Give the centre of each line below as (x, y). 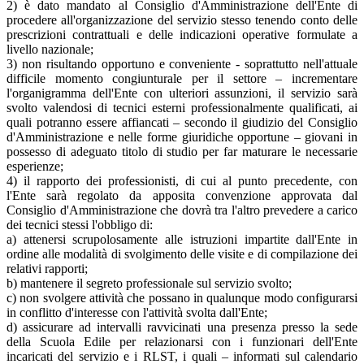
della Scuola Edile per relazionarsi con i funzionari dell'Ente (182, 341)
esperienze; (35, 166)
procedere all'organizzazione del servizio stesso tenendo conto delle (182, 19)
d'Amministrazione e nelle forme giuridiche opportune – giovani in (182, 136)
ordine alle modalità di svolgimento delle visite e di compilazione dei (182, 253)
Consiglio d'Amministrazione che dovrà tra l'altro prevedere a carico (182, 210)
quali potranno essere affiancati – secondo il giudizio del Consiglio (182, 122)
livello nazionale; (50, 49)
